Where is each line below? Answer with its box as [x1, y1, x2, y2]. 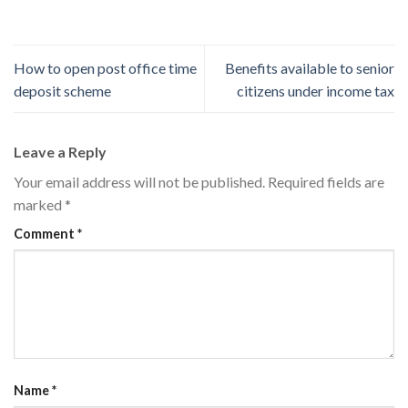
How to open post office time [14, 58, 197, 76]
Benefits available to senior [225, 58, 394, 76]
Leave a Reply [14, 142, 109, 160]
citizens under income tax [237, 81, 394, 99]
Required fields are [268, 172, 384, 190]
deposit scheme [14, 81, 111, 99]
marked [14, 195, 65, 213]
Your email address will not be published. [14, 172, 265, 190]
